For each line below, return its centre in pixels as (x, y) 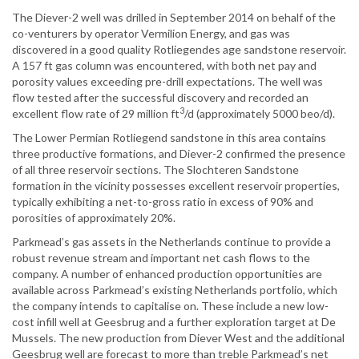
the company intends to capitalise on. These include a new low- (170, 306)
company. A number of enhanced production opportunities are (167, 274)
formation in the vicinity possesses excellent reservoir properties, (176, 186)
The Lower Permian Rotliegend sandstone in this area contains (169, 138)
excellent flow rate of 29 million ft (96, 114)
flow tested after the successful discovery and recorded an (160, 98)
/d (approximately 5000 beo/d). (260, 114)
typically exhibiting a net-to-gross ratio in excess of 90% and (163, 202)
